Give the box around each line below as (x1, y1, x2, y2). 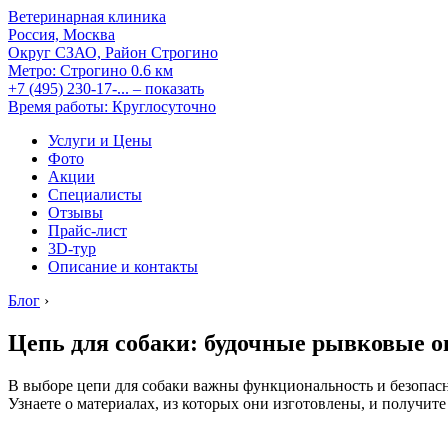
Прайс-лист (48, 222, 127, 239)
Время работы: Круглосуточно (8, 98, 216, 115)
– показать (133, 80, 204, 97)
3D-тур (48, 240, 96, 257)
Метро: (8, 62, 56, 79)
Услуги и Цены (48, 132, 152, 149)
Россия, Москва (8, 26, 115, 43)
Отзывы (48, 204, 103, 221)
